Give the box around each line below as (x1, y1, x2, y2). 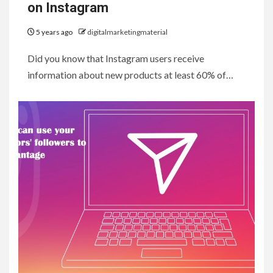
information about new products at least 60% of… (27, 68, 233, 80)
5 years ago (35, 27, 74, 37)
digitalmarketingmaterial (87, 27, 168, 37)
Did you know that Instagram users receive (27, 52, 204, 64)
